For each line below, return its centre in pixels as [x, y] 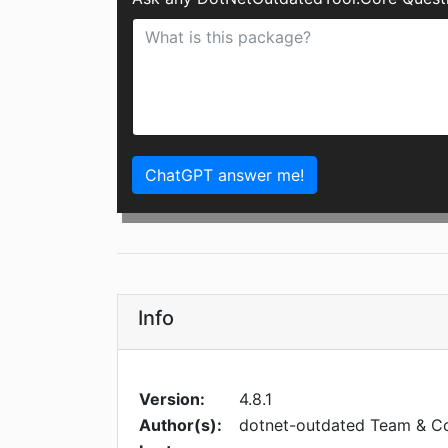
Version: [172, 399]
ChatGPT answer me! [224, 175]
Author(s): [180, 425]
